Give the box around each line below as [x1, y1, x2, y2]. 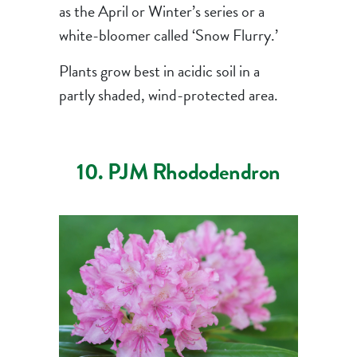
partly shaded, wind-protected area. [58, 82, 278, 107]
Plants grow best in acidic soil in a [58, 58, 260, 83]
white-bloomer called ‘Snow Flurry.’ [58, 22, 278, 47]
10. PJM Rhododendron [76, 155, 280, 188]
